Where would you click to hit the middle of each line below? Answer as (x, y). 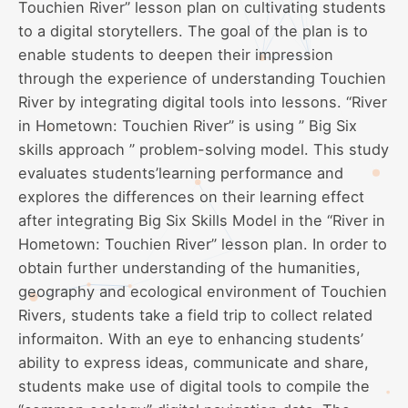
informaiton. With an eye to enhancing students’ (191, 338)
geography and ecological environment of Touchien (203, 291)
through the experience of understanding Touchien (202, 78)
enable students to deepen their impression (176, 54)
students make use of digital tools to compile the (194, 386)
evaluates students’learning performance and (181, 173)
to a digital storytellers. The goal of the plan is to (193, 31)
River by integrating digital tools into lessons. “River (203, 102)
